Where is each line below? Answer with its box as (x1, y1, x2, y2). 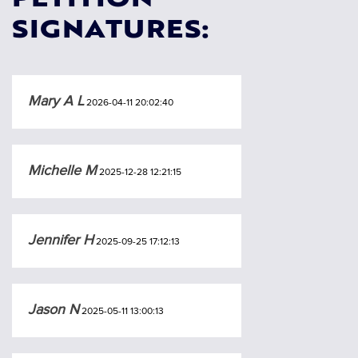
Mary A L (28, 91, 84, 109)
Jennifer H (28, 230, 93, 249)
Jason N (28, 300, 79, 318)
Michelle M (28, 161, 97, 179)
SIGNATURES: (12, 19, 210, 43)
